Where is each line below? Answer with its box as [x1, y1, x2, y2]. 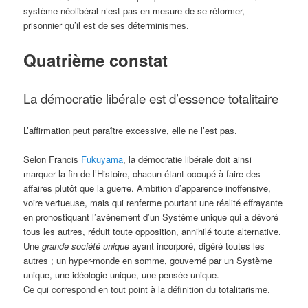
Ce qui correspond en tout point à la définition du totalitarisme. [23, 283, 271, 296]
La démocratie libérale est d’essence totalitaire [23, 89, 279, 107]
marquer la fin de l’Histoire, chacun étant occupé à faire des [23, 167, 261, 181]
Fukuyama [81, 153, 124, 166]
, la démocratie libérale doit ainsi [123, 153, 252, 166]
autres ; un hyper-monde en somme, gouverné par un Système [23, 254, 273, 267]
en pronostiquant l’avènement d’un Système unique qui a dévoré [23, 210, 279, 224]
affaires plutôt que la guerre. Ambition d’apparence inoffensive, [23, 181, 272, 195]
